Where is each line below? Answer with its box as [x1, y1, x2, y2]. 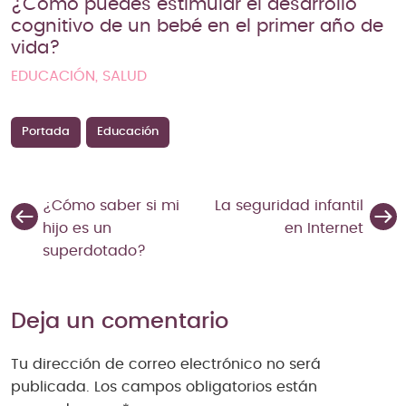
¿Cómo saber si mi [43, 198, 179, 214]
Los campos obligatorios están [94, 380, 317, 395]
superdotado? [43, 244, 146, 259]
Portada [22, 126, 70, 139]
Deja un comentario [11, 311, 228, 333]
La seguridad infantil [215, 198, 363, 214]
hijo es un [43, 221, 111, 237]
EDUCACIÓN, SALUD [11, 69, 147, 84]
